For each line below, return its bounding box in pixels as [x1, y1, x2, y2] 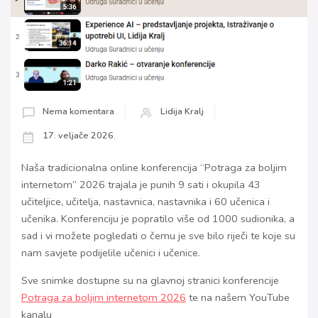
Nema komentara [43, 104, 114, 117]
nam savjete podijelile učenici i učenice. [21, 245, 200, 260]
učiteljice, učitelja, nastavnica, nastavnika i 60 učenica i [21, 194, 270, 209]
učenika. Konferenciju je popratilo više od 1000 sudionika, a [21, 211, 295, 226]
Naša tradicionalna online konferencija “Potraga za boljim [21, 160, 287, 175]
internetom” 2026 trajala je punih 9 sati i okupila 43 [21, 177, 261, 192]
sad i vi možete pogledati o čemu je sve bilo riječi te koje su [21, 228, 295, 243]
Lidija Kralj [160, 104, 204, 117]
